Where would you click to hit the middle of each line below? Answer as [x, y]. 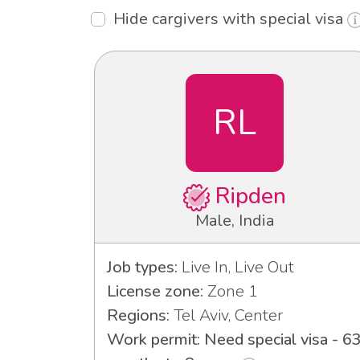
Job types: [142, 268]
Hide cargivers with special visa [230, 19]
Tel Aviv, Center [226, 316]
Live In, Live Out [236, 268]
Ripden [248, 196]
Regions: [138, 316]
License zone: [155, 292]
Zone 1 [231, 292]
